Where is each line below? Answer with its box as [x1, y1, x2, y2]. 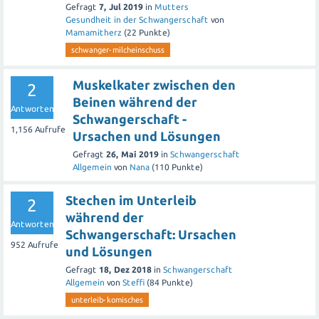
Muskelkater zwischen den [73, 77, 236, 92]
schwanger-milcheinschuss [71, 45, 164, 54]
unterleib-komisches [71, 295, 143, 304]
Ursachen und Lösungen [73, 128, 221, 143]
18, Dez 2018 [99, 264, 152, 274]
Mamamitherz [66, 27, 122, 37]
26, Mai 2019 [106, 149, 159, 159]
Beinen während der [73, 94, 197, 109]
